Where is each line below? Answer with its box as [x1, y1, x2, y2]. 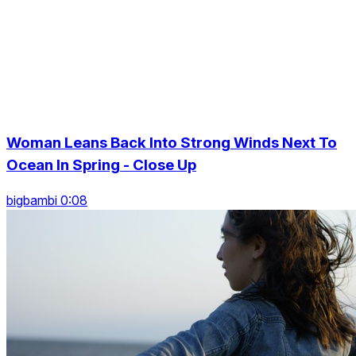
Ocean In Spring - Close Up [6, 155, 196, 174]
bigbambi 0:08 [6, 192, 87, 209]
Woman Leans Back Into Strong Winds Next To [6, 133, 337, 152]
